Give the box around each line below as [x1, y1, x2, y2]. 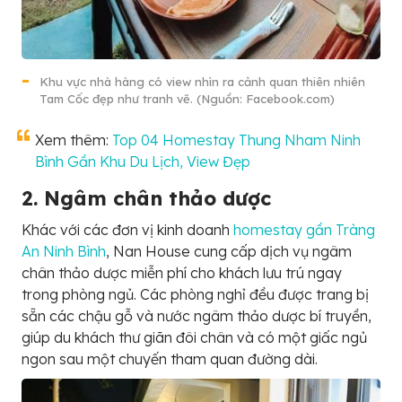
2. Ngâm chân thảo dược [22, 186, 271, 212]
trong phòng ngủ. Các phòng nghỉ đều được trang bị [22, 285, 369, 304]
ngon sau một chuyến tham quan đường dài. [22, 350, 318, 369]
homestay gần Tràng [233, 221, 375, 240]
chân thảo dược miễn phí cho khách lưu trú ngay [22, 264, 342, 283]
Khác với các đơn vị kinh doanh [22, 221, 233, 240]
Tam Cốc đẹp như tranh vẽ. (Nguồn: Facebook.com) [39, 92, 335, 107]
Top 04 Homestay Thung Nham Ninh [112, 131, 361, 150]
